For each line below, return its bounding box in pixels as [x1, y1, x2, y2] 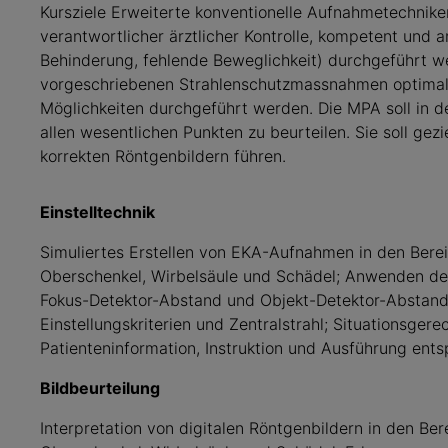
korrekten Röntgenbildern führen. [39, 146, 286, 166]
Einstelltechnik [39, 202, 155, 222]
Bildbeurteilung [39, 378, 160, 398]
